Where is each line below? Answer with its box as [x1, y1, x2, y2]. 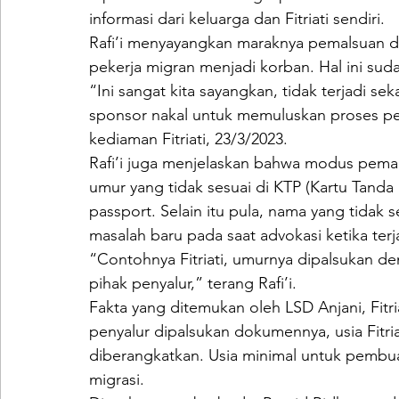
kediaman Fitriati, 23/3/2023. [89, 129, 288, 149]
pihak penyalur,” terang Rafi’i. [89, 273, 297, 293]
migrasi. [89, 370, 144, 389]
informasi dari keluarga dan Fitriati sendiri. [89, 9, 385, 28]
